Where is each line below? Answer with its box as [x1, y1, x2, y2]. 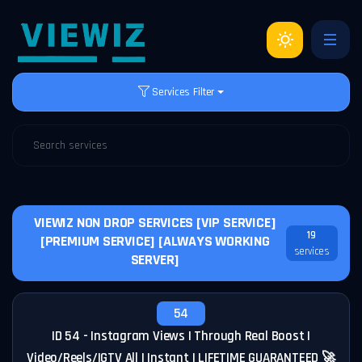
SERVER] [130, 250, 180, 269]
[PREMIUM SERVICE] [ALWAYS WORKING [40, 232, 270, 250]
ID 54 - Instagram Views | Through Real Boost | [51, 327, 311, 345]
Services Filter [152, 85, 215, 99]
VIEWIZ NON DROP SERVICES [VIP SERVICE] [34, 213, 276, 232]
